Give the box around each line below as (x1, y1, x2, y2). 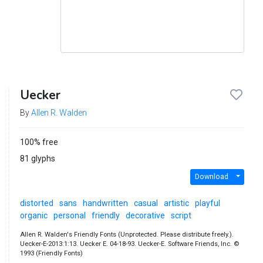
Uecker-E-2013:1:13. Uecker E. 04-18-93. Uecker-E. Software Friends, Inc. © (19, 240, 239, 248)
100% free (19, 137, 58, 147)
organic (19, 210, 48, 220)
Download (194, 173, 228, 181)
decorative (125, 210, 165, 220)
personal (53, 210, 86, 220)
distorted (19, 198, 53, 208)
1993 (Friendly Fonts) (19, 249, 83, 257)
